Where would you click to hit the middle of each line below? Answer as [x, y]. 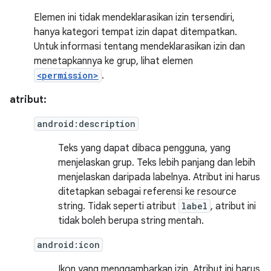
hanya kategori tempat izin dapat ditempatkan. [135, 32]
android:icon [68, 245]
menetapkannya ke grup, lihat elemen [113, 61]
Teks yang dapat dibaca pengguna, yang [144, 148]
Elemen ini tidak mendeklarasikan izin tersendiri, [134, 18]
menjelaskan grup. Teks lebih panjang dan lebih [157, 163]
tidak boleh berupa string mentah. [131, 221]
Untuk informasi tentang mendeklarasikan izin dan [139, 47]
